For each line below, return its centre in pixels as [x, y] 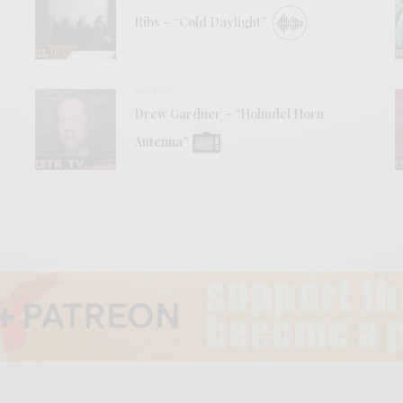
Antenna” [162, 141]
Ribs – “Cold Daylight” [201, 22]
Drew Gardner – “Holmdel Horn [229, 113]
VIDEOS [155, 90]
